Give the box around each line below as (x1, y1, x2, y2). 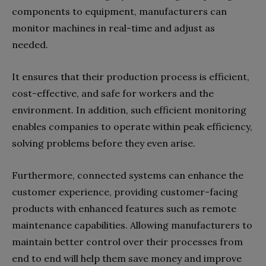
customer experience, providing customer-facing (12, 186, 238, 198)
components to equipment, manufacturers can (12, 5, 227, 17)
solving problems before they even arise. (12, 137, 198, 149)
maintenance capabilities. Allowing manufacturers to (12, 219, 252, 231)
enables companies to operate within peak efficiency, (12, 121, 252, 132)
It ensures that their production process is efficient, (12, 71, 249, 83)
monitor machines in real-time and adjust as (12, 22, 215, 34)
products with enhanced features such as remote (12, 202, 236, 214)
